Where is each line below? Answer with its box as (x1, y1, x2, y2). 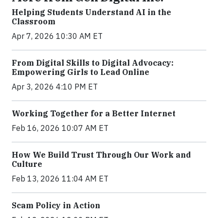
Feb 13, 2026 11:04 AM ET (12, 174, 109, 184)
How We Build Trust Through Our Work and (12, 150, 191, 160)
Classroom (12, 17, 55, 27)
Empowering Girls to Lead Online (12, 67, 149, 77)
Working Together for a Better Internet (12, 109, 176, 119)
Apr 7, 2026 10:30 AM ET (12, 31, 103, 41)
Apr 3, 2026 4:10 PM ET (12, 82, 98, 92)
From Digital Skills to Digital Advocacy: (12, 58, 174, 68)
